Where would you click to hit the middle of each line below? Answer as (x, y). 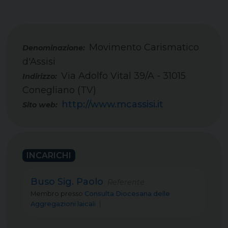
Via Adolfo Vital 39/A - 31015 (123, 76)
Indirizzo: (40, 76)
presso (72, 194)
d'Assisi (39, 62)
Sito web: (40, 105)
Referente (124, 182)
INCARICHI (49, 155)
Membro (45, 194)
